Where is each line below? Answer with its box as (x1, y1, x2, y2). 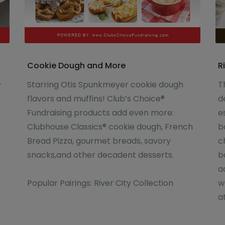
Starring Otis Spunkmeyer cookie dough (27, 79, 183, 91)
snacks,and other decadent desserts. (27, 149, 174, 161)
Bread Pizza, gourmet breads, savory (27, 135, 171, 147)
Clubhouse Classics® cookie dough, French (27, 121, 193, 133)
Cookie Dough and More (27, 60, 126, 72)
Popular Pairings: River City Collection (27, 177, 173, 189)
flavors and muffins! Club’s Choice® (27, 93, 165, 105)
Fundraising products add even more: (27, 107, 174, 119)
